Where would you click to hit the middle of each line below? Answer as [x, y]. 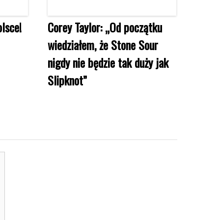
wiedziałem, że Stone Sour [103, 44]
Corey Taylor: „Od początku [105, 27]
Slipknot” [67, 80]
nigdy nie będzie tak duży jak [108, 62]
